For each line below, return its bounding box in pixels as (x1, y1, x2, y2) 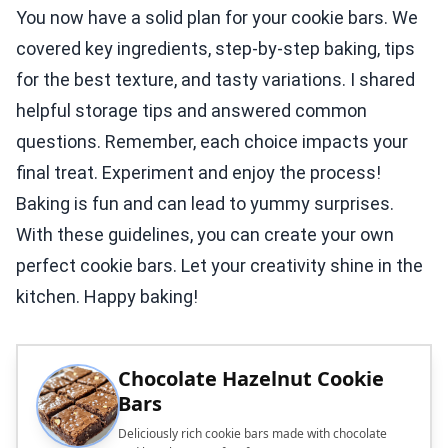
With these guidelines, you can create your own (16, 223, 394, 245)
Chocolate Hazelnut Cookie (118, 364, 384, 392)
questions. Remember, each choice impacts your (16, 130, 408, 152)
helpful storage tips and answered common (16, 99, 367, 121)
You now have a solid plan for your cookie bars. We (16, 6, 418, 28)
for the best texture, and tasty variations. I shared (16, 68, 415, 90)
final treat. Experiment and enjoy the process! (16, 161, 381, 183)
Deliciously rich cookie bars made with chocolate (118, 424, 387, 442)
